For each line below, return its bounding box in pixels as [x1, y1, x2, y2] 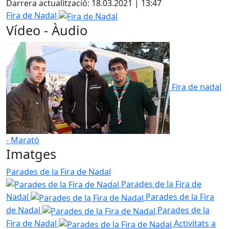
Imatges [6, 145, 56, 163]
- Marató [6, 134, 39, 146]
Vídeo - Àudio [6, 21, 87, 39]
